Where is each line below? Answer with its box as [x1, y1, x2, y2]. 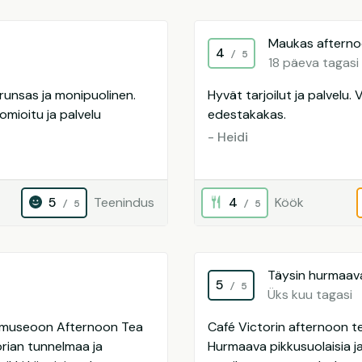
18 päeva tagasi [268, 54, 359, 71]
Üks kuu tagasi [267, 286, 352, 303]
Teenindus [94, 194, 154, 211]
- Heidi [208, 128, 248, 145]
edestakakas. [208, 106, 286, 123]
